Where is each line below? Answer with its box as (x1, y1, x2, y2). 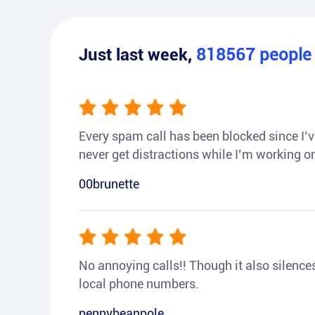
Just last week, (79, 45, 196, 65)
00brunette (79, 176, 139, 191)
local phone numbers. (79, 276, 199, 291)
